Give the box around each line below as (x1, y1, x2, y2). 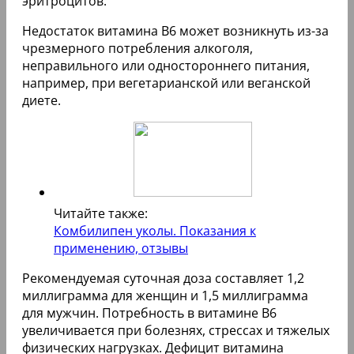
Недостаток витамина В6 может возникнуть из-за (22, 21, 329, 40)
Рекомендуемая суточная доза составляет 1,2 (22, 269, 304, 287)
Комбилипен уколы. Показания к (54, 221, 256, 239)
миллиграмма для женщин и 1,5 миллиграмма (22, 286, 308, 304)
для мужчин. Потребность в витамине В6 (22, 303, 277, 322)
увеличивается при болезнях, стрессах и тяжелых (22, 321, 330, 339)
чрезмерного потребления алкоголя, (22, 39, 253, 57)
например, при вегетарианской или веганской (22, 73, 311, 92)
